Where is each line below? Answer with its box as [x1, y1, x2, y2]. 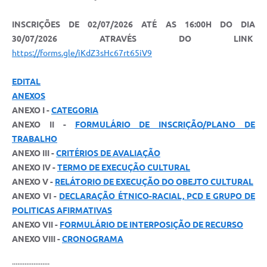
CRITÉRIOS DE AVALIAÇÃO [56, 148, 160, 159]
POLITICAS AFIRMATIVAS [12, 206, 112, 216]
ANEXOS [12, 91, 45, 101]
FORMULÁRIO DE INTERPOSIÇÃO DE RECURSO [60, 220, 243, 230]
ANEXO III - [12, 148, 56, 159]
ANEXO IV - [12, 163, 57, 173]
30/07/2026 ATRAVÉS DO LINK [12, 34, 255, 44]
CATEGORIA [51, 105, 98, 116]
